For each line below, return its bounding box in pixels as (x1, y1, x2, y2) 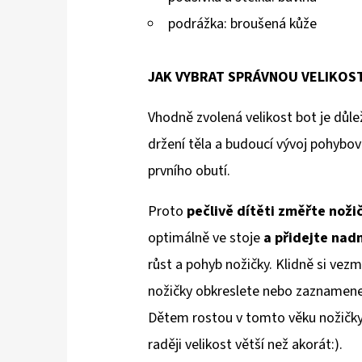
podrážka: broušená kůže (168, 14, 317, 35)
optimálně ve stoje (148, 228, 263, 249)
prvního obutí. (148, 161, 230, 182)
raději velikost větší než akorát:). (148, 335, 343, 356)
